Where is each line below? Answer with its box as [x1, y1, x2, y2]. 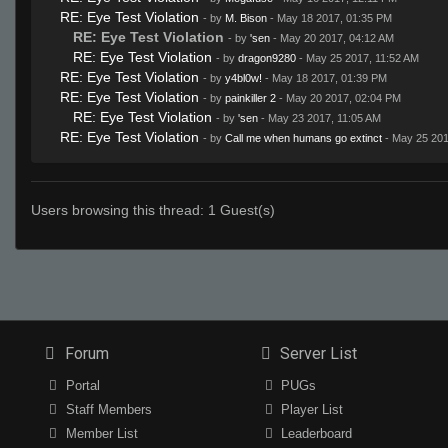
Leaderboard [277, 425, 353, 441]
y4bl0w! [225, 71, 262, 84]
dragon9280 [238, 51, 296, 64]
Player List [277, 401, 344, 417]
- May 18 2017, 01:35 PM [267, 11, 392, 24]
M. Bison [225, 11, 267, 24]
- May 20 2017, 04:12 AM [270, 31, 394, 44]
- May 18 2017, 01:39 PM [262, 71, 387, 84]
